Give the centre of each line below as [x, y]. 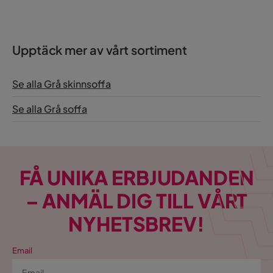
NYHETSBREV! [136, 224]
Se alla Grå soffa [50, 109]
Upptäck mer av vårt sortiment [100, 50]
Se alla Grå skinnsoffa [62, 84]
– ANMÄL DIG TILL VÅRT [136, 201]
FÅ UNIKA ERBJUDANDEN [136, 178]
